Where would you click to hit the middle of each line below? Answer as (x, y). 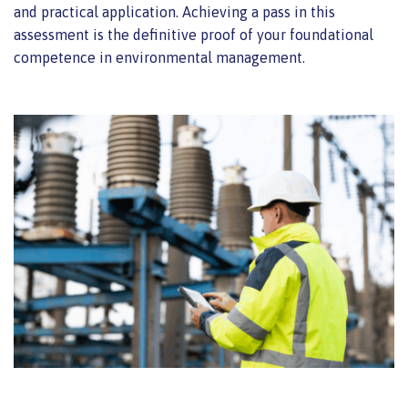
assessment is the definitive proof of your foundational (194, 34)
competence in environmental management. (159, 57)
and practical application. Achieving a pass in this (174, 11)
